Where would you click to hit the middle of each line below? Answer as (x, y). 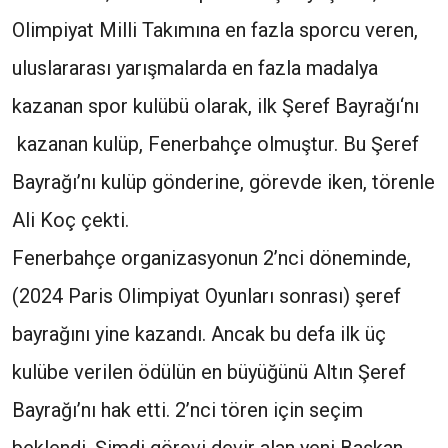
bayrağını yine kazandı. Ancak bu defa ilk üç (199, 334)
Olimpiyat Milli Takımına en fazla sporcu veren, (215, 30)
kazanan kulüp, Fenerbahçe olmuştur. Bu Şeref (215, 144)
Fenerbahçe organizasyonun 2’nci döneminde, (211, 258)
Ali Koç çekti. (70, 220)
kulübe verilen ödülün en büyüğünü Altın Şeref (209, 372)
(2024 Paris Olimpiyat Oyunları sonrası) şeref (206, 296)
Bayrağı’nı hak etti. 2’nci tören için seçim (187, 410)
